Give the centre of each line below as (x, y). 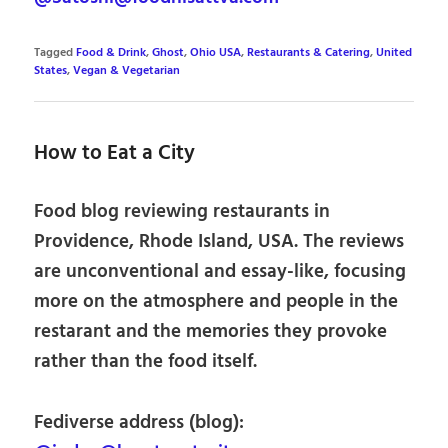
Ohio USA (216, 53)
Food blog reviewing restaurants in (182, 211)
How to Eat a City (115, 154)
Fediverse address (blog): (139, 422)
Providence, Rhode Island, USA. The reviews (219, 241)
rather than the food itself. (146, 361)
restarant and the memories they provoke (211, 331)
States (51, 71)
